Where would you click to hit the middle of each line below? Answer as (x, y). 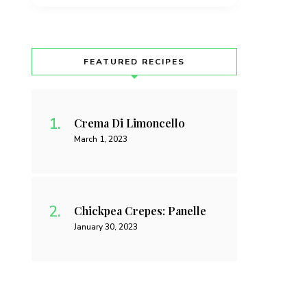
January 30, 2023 (106, 226)
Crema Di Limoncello (130, 123)
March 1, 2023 (101, 139)
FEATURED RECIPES (134, 61)
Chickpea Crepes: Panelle (140, 210)
